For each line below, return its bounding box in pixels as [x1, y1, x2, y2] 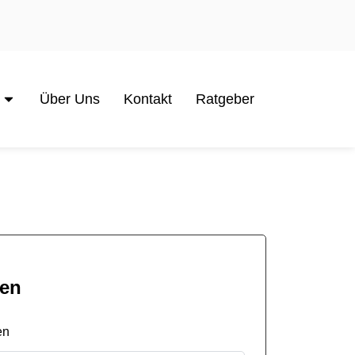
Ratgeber [196, 91, 254, 107]
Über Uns [40, 91, 100, 107]
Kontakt [124, 91, 172, 107]
